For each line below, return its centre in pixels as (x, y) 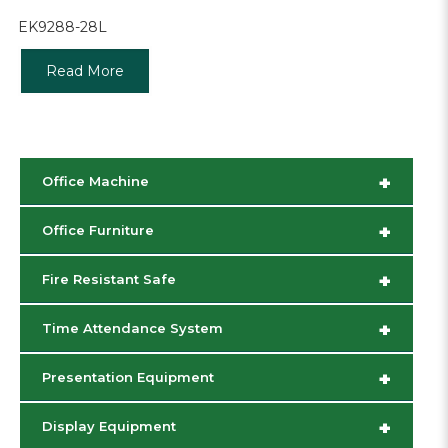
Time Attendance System (132, 328)
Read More (84, 71)
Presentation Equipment (128, 377)
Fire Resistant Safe (109, 279)
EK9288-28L (62, 27)
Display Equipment (109, 426)
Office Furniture (98, 230)
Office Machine (95, 181)
